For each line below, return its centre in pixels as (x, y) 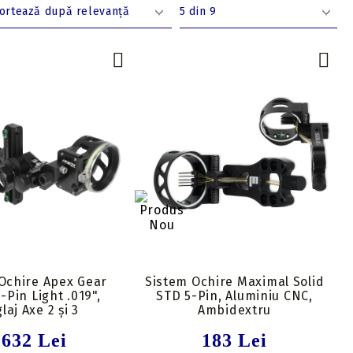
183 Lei (234, 340)
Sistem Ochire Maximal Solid (234, 281)
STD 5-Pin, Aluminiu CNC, (234, 295)
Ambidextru (234, 310)
